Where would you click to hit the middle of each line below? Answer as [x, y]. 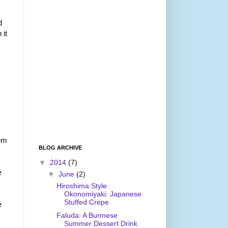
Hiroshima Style [81, 186]
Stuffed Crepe [86, 202]
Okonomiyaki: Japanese [103, 194]
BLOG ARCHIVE [60, 148]
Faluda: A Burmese [87, 215]
